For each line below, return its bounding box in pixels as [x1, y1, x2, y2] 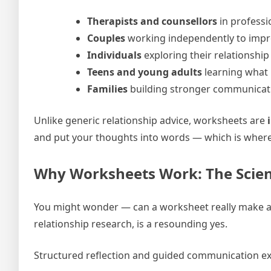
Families [87, 82, 128, 96]
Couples [87, 31, 125, 45]
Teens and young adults [87, 65, 202, 79]
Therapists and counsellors [87, 14, 217, 28]
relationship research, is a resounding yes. [34, 217, 227, 230]
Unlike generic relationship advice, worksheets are [34, 113, 267, 127]
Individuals [87, 48, 142, 62]
